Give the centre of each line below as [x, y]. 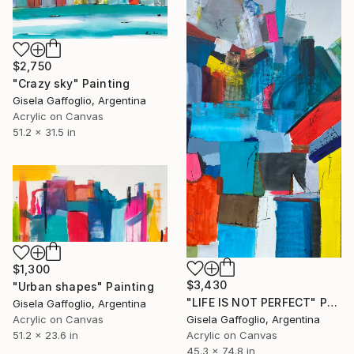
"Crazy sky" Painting [72, 84]
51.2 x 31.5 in [44, 132]
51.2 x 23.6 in [45, 335]
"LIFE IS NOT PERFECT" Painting [332, 303]
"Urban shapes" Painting [83, 286]
